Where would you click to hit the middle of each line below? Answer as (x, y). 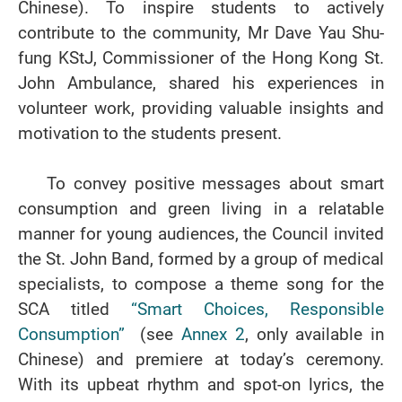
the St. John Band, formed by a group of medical (201, 259)
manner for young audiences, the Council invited (201, 234)
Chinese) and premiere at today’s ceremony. (201, 359)
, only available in (315, 334)
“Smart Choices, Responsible (258, 309)
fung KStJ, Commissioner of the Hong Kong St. (201, 58)
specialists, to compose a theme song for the (201, 284)
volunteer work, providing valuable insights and (201, 108)
